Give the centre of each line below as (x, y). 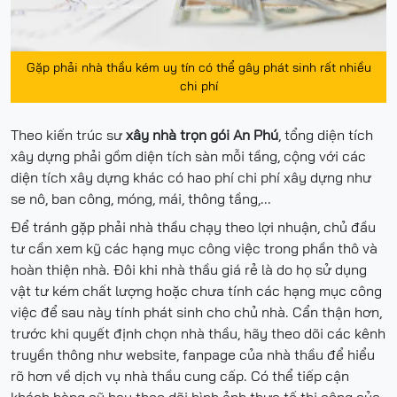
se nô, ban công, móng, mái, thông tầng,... (141, 198)
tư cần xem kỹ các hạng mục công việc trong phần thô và (194, 248)
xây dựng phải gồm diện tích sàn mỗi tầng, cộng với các (188, 156)
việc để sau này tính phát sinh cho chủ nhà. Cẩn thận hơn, (196, 311)
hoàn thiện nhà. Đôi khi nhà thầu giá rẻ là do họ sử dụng (189, 269)
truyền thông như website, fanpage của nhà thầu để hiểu (193, 354)
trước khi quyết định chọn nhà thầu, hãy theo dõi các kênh (198, 333)
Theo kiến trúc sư (68, 134)
